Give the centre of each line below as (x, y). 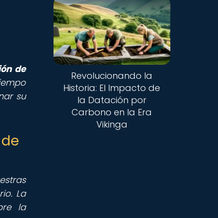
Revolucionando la (112, 76)
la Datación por (112, 100)
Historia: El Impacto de (112, 88)
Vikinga (112, 125)
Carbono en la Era (112, 112)
